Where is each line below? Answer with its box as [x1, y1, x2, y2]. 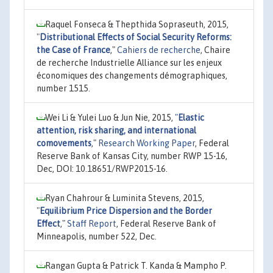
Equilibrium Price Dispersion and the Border [40, 205, 212, 216]
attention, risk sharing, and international [37, 125, 196, 135]
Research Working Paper [98, 138, 195, 148]
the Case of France [37, 44, 110, 55]
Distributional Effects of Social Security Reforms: [40, 32, 232, 42]
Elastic [178, 112, 204, 122]
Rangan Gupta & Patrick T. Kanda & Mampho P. [45, 260, 227, 271]
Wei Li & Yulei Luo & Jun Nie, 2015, [45, 112, 175, 122]
